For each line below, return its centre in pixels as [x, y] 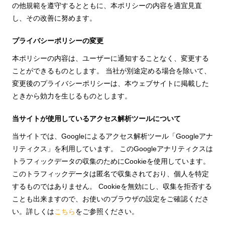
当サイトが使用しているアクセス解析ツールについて [96, 119]
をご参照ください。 [107, 211]
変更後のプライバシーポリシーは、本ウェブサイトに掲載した [110, 83]
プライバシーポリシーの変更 [58, 41]
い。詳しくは [33, 211]
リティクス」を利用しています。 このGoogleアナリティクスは [113, 149]
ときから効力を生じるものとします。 [72, 96]
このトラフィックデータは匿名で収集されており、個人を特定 [110, 174]
